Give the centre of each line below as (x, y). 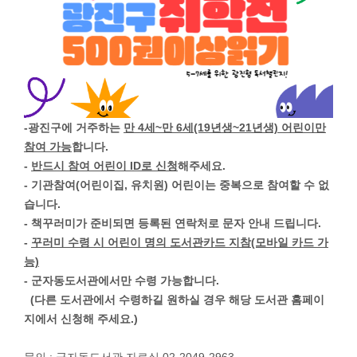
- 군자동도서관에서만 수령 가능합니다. (122, 280)
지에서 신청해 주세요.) (81, 319)
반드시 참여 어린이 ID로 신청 (104, 166)
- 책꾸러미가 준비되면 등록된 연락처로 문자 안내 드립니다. (173, 223)
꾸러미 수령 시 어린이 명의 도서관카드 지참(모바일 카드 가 (180, 242)
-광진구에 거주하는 (74, 127)
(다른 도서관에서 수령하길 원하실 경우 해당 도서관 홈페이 (174, 300)
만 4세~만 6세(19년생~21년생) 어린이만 (225, 127)
